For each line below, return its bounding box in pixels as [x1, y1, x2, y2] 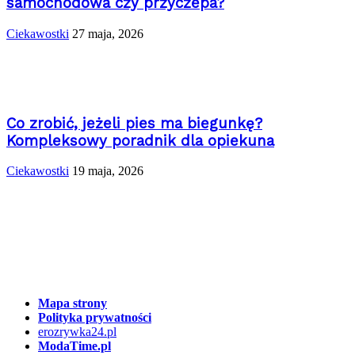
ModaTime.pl [38, 338, 111, 353]
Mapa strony [38, 296, 107, 310]
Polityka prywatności [38, 310, 151, 324]
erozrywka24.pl [38, 324, 116, 338]
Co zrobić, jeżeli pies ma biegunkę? [6, 114, 262, 132]
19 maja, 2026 [72, 164, 143, 178]
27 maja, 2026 [72, 27, 143, 41]
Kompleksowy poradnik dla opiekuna [6, 132, 274, 150]
